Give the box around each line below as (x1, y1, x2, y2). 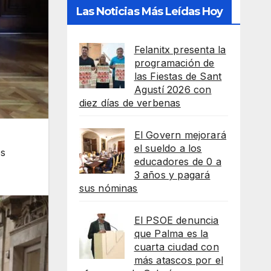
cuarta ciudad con (134, 240, 219, 253)
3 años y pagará (134, 168, 211, 181)
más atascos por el (134, 253, 224, 266)
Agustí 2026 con (134, 83, 212, 96)
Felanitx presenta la (134, 43, 226, 56)
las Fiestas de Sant (134, 70, 222, 82)
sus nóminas (79, 181, 138, 194)
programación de (134, 56, 215, 69)
